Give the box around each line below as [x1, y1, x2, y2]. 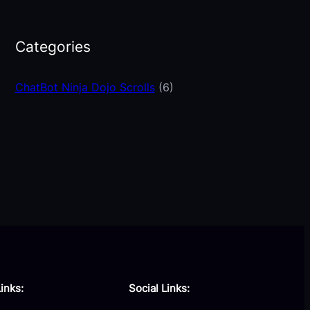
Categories [15, 38, 91, 56]
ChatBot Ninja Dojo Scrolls [15, 80, 155, 95]
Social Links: [129, 282, 190, 295]
